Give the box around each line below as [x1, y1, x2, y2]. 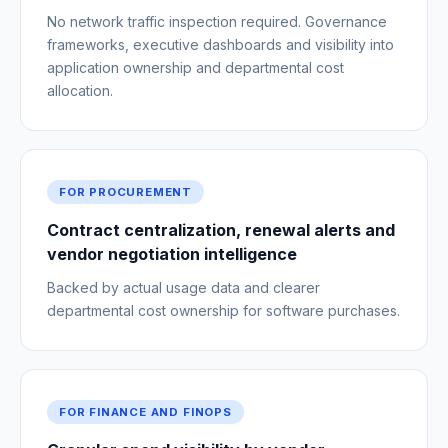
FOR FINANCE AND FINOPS [59, 404, 232, 419]
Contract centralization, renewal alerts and [47, 219, 395, 240]
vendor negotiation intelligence [47, 243, 297, 264]
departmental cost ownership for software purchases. [47, 301, 400, 319]
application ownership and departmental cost [47, 58, 344, 76]
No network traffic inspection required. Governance [47, 12, 387, 30]
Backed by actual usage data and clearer [47, 278, 320, 296]
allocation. [47, 81, 113, 99]
